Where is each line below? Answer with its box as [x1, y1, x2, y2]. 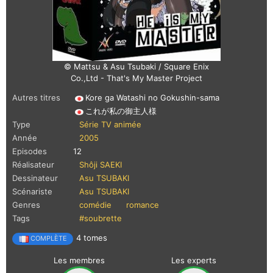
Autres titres [12, 93, 60, 103]
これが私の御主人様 [85, 106, 157, 116]
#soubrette [79, 213, 122, 224]
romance [126, 200, 159, 210]
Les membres [54, 255, 105, 266]
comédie [79, 200, 112, 210]
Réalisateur [12, 160, 54, 170]
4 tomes [76, 233, 107, 243]
